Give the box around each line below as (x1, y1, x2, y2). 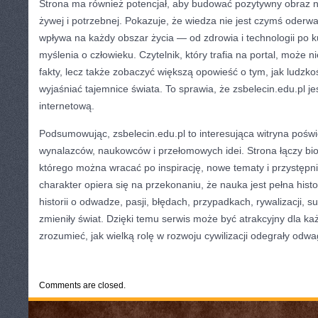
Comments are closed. (39, 280, 126, 290)
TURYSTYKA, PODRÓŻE (97, 255, 180, 263)
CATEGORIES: (46, 255, 97, 263)
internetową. (39, 100, 94, 111)
